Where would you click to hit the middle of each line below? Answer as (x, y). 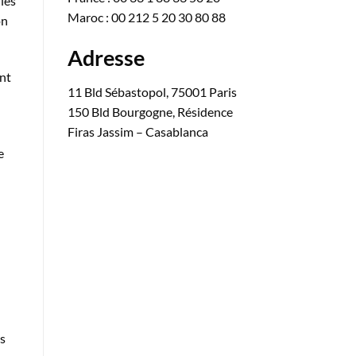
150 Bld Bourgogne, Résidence (150, 112)
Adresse (106, 57)
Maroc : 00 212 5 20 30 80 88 (146, 17)
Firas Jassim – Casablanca (137, 132)
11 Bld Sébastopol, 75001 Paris (152, 92)
